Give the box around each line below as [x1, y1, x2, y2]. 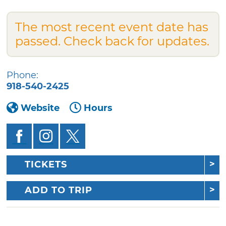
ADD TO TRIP [25, 185, 93, 196]
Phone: [7, 69, 39, 81]
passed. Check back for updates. [15, 33, 210, 48]
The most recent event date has [15, 19, 209, 34]
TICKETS [25, 159, 68, 171]
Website [21, 102, 60, 114]
